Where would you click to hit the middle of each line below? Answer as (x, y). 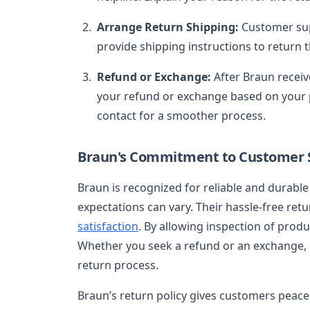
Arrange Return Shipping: (168, 27)
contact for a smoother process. (181, 115)
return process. (118, 265)
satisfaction (108, 226)
